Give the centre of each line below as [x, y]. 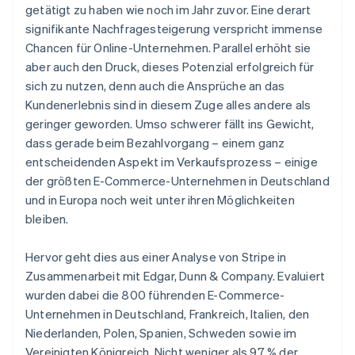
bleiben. [47, 219]
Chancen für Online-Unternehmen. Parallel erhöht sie [168, 48]
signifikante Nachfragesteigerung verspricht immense [174, 29]
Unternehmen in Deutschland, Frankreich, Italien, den [168, 314]
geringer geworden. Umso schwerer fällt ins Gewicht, [170, 124]
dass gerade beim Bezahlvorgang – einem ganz [155, 143]
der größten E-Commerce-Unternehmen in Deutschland [177, 181]
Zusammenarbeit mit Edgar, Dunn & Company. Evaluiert [176, 276]
